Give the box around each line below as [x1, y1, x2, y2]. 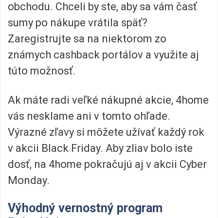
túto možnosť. [8, 65, 76, 77]
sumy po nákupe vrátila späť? [8, 17, 147, 29]
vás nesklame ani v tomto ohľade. [8, 109, 170, 122]
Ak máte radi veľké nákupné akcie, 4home [8, 93, 209, 106]
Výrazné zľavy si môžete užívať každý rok [8, 126, 204, 138]
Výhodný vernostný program [8, 200, 163, 215]
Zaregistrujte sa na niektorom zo [8, 33, 166, 45]
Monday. [8, 174, 50, 186]
